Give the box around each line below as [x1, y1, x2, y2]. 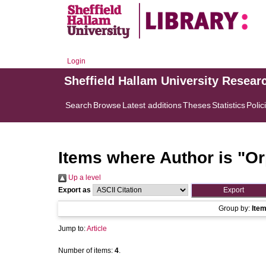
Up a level [66, 173, 101, 182]
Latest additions [122, 100, 182, 110]
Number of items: [58, 246, 115, 255]
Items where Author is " [58, 148, 245, 167]
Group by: [218, 204, 252, 213]
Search [65, 100, 92, 110]
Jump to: [58, 224, 87, 233]
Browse [93, 100, 121, 110]
